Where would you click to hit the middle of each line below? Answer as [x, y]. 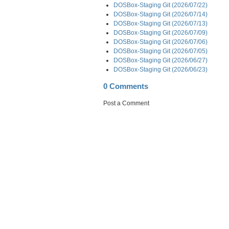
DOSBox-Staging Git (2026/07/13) [161, 23]
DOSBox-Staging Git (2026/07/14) [161, 14]
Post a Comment [126, 103]
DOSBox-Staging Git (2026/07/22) [161, 5]
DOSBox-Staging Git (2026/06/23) [161, 69]
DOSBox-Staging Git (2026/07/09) [161, 32]
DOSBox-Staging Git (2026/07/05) [161, 51]
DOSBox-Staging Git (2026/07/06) [161, 42]
